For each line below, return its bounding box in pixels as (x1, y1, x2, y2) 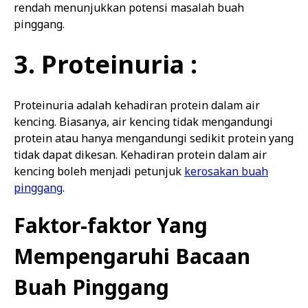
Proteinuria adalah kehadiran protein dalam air (14, 98, 260, 113)
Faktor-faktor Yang (14, 211, 208, 239)
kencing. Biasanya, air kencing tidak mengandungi (14, 114, 273, 129)
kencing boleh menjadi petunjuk (14, 164, 184, 179)
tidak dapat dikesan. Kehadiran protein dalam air (14, 147, 267, 162)
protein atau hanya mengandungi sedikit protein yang (14, 131, 294, 146)
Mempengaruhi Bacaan (14, 242, 250, 270)
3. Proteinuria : (14, 47, 197, 81)
